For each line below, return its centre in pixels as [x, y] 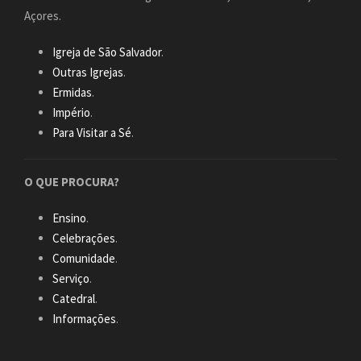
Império [71, 112]
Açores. [43, 15]
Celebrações [84, 238]
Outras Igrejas [88, 72]
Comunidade [84, 258]
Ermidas [72, 92]
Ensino [69, 218]
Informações [84, 318]
